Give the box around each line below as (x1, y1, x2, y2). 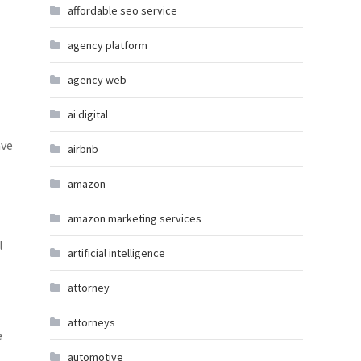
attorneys (68, 315, 115, 330)
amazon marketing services (68, 211, 201, 226)
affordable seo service (68, 3, 177, 18)
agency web (68, 73, 127, 87)
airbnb (68, 142, 98, 156)
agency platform (68, 38, 147, 52)
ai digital (68, 107, 108, 122)
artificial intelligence (68, 246, 165, 260)
